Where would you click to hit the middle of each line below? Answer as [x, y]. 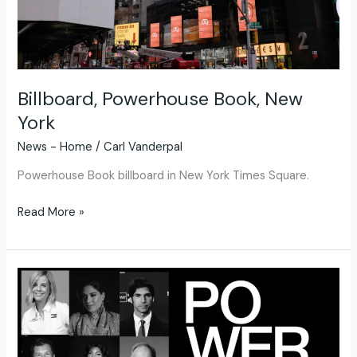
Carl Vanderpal [143, 147]
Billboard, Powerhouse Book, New [161, 99]
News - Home [55, 147]
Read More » [51, 213]
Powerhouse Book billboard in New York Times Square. [164, 176]
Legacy [36, 314]
